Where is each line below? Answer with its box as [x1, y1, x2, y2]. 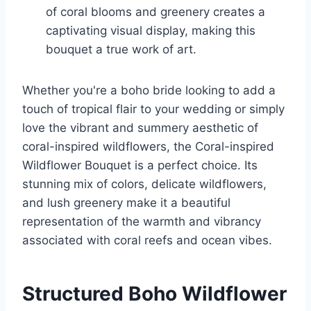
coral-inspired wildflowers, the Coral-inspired [22, 140, 274, 154]
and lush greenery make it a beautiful [22, 196, 230, 210]
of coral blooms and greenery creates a [46, 5, 265, 19]
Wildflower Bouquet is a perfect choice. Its [22, 158, 258, 173]
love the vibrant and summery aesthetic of [22, 121, 258, 135]
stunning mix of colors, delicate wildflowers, [22, 177, 267, 192]
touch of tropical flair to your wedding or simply [22, 102, 285, 117]
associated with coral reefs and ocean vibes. [22, 233, 272, 248]
